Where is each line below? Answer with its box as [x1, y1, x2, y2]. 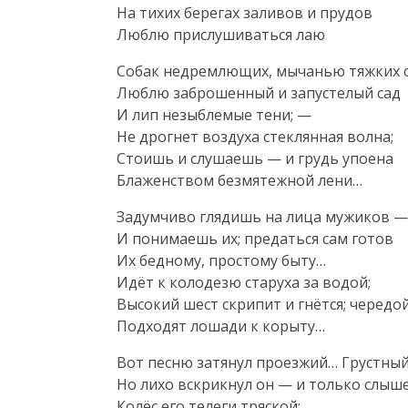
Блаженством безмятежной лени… [117, 169, 363, 190]
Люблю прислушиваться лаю [117, 24, 326, 45]
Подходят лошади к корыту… [117, 315, 326, 336]
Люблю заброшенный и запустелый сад [117, 82, 402, 103]
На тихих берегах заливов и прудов [117, 2, 373, 23]
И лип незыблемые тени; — [117, 104, 312, 125]
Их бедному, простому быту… [117, 250, 327, 270]
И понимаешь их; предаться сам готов [117, 228, 394, 249]
